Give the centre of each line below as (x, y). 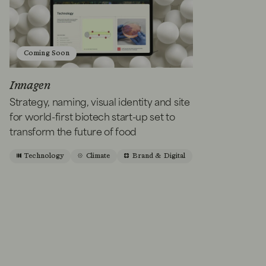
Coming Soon (47, 53)
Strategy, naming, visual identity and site (100, 101)
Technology (44, 156)
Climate (98, 156)
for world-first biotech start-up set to (92, 115)
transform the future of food (73, 130)
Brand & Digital (159, 156)
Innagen (30, 85)
